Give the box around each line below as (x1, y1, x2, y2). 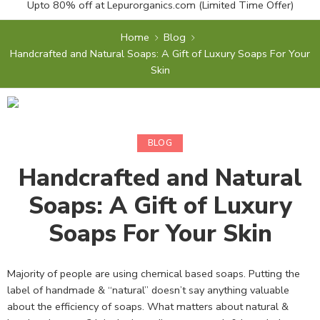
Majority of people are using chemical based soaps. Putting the (7, 266, 300, 281)
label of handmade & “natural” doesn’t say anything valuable (7, 282, 289, 297)
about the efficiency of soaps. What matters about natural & (7, 299, 289, 314)
